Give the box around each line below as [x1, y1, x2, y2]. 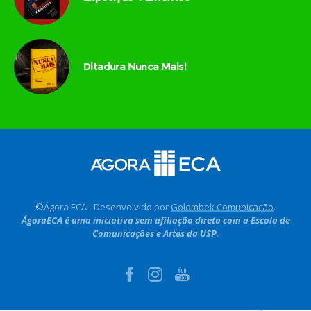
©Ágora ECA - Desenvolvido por [35, 200, 171, 213]
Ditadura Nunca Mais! [83, 60, 186, 74]
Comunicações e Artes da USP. [92, 226, 219, 239]
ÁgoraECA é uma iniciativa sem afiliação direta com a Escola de [21, 213, 290, 226]
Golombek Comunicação [171, 200, 274, 213]
